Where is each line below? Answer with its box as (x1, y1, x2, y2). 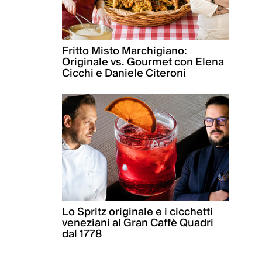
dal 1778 (62, 225, 102, 244)
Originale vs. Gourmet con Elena (62, 53, 224, 72)
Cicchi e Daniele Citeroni (62, 64, 186, 83)
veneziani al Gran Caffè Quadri (62, 214, 213, 233)
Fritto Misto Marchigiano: (62, 42, 187, 61)
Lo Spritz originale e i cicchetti (62, 203, 213, 222)
